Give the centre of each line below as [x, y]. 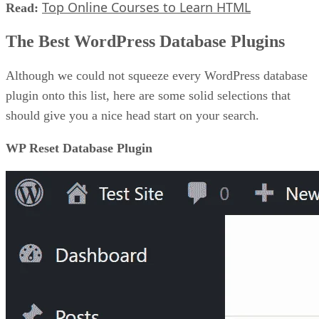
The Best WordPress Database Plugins [145, 42]
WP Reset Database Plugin [79, 148]
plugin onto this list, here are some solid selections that [148, 96]
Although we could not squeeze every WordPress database [157, 76]
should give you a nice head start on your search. [132, 116]
